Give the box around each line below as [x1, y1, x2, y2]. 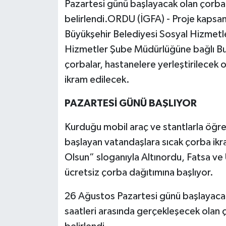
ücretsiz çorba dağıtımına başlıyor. [64, 167, 213, 178]
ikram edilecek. [64, 75, 130, 85]
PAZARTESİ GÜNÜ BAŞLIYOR [64, 98, 197, 109]
